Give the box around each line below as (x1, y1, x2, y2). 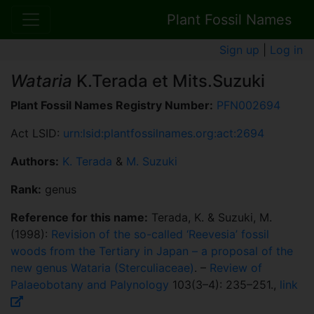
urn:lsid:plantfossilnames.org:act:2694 (63, 126, 264, 141)
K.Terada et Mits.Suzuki (72, 71, 265, 92)
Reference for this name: (11, 210, 148, 225)
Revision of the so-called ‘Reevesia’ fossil (51, 227, 269, 242)
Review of (210, 261, 262, 275)
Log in (270, 43, 303, 57)
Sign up (219, 43, 259, 57)
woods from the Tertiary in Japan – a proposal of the (11, 244, 293, 259)
